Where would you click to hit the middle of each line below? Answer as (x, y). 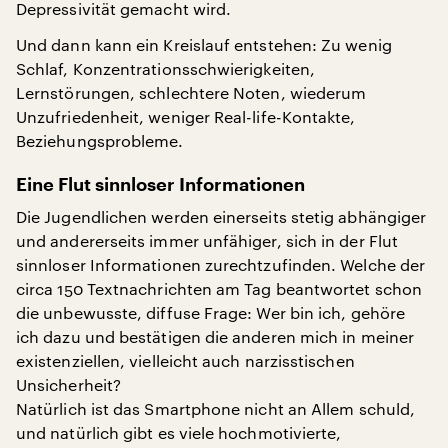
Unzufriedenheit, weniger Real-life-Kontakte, (186, 116)
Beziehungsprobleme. (100, 140)
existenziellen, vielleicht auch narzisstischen (185, 360)
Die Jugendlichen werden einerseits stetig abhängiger (221, 216)
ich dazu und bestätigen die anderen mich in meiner (215, 336)
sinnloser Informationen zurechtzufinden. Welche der (221, 264)
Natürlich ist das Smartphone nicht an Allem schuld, (216, 408)
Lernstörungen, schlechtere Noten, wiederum (191, 92)
